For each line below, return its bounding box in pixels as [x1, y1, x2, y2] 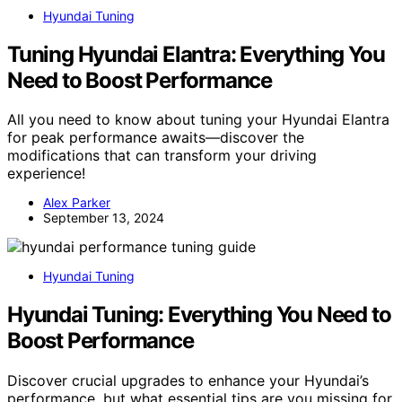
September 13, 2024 [43, 210, 164, 226]
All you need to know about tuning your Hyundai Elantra [7, 110, 389, 129]
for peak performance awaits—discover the [7, 128, 304, 147]
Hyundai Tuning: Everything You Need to [7, 301, 391, 328]
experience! [7, 164, 85, 183]
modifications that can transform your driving [7, 146, 317, 165]
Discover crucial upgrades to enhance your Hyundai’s [7, 371, 369, 390]
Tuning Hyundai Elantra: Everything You [7, 40, 385, 67]
